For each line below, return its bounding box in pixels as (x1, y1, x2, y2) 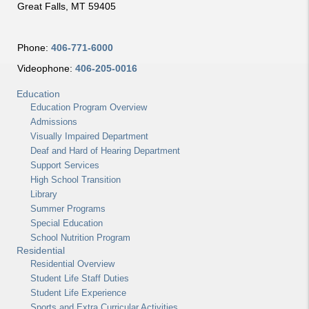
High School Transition (30, 174, 121, 185)
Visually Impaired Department (30, 130, 148, 141)
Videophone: (17, 62, 75, 74)
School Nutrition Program (30, 232, 130, 243)
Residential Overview (30, 258, 114, 269)
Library (30, 188, 57, 199)
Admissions (30, 116, 77, 127)
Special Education (30, 217, 103, 228)
